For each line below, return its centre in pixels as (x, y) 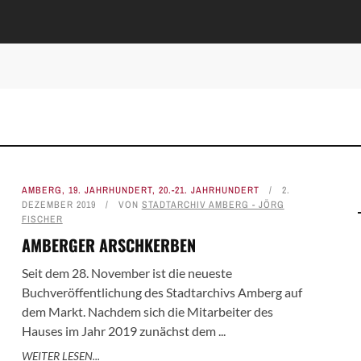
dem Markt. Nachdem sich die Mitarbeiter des (147, 312)
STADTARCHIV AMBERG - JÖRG (213, 205)
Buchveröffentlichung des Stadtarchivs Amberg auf (162, 293)
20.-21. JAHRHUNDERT (209, 191)
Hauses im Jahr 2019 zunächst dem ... (123, 331)
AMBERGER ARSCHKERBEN (108, 245)
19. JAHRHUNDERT (110, 191)
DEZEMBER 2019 (58, 205)
